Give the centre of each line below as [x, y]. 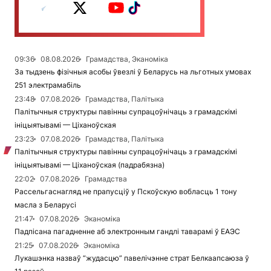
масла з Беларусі [45, 205]
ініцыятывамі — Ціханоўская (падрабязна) [90, 165]
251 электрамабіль [48, 85]
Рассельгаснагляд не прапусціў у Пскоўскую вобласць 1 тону [126, 191]
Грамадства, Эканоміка [127, 59]
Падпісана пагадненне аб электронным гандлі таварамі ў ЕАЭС [127, 231]
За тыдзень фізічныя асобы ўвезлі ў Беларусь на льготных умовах [133, 72]
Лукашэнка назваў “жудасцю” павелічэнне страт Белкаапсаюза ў [132, 258]
